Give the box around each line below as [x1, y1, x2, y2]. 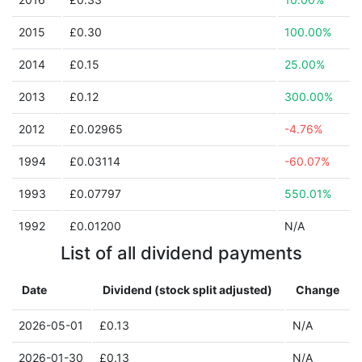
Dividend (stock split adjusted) [103, 283, 272, 297]
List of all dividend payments [60, 242, 302, 263]
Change [296, 283, 339, 297]
